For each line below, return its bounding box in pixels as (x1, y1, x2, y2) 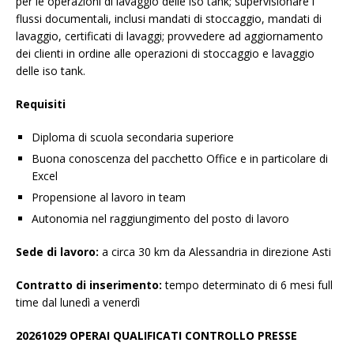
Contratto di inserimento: (16, 277, 165, 293)
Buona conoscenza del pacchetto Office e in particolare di (32, 151, 328, 167)
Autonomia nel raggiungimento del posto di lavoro (32, 211, 289, 227)
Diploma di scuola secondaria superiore (32, 130, 234, 145)
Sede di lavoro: (16, 244, 99, 260)
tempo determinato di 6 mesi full (165, 277, 333, 293)
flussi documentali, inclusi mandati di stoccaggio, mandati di (16, 11, 322, 27)
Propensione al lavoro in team (32, 190, 186, 205)
